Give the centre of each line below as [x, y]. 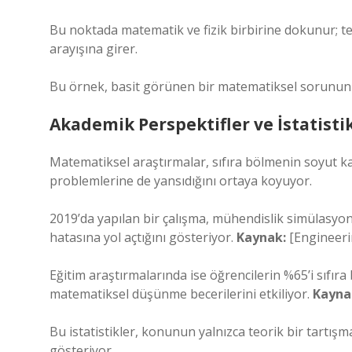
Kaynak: [261, 237]
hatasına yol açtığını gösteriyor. [143, 237]
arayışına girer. [93, 49]
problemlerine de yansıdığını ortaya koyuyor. [181, 181]
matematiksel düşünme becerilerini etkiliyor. [181, 294]
